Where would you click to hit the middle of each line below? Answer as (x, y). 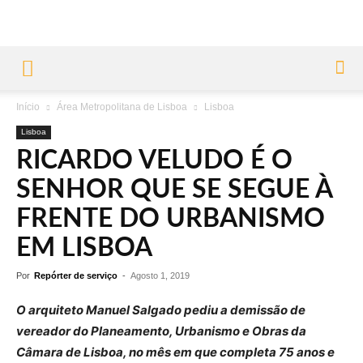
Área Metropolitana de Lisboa (122, 107)
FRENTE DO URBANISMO (171, 219)
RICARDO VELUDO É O (154, 160)
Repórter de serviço (76, 275)
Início (28, 107)
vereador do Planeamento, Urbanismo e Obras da (161, 331)
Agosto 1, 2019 (160, 275)
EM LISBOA (84, 248)
